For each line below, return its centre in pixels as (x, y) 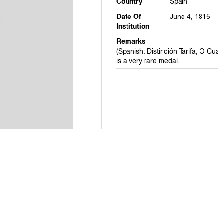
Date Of (129, 17)
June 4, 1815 (190, 17)
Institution (133, 27)
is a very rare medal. (148, 61)
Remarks (131, 42)
